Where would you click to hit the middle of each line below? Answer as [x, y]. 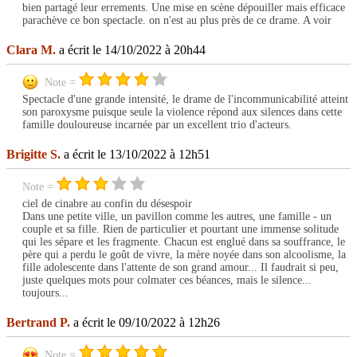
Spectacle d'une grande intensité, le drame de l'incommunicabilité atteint [185, 100]
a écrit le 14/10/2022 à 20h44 [131, 50]
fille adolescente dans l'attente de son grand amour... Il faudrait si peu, [180, 268]
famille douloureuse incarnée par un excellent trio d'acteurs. [157, 125]
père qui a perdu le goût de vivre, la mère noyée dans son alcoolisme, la [184, 255]
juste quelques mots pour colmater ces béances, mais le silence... [167, 280]
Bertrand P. [38, 323]
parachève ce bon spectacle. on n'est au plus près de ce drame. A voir [177, 21]
